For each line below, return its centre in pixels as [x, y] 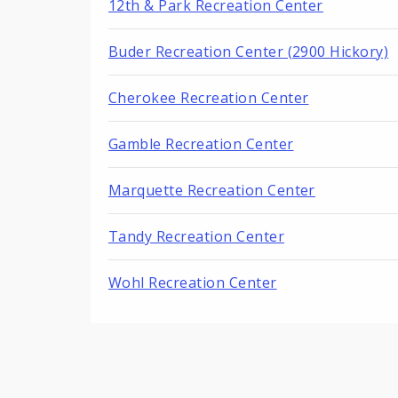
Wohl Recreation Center [193, 283]
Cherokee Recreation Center [209, 98]
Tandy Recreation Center [197, 237]
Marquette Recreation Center [212, 191]
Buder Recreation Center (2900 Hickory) [249, 52]
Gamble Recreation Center [201, 144]
